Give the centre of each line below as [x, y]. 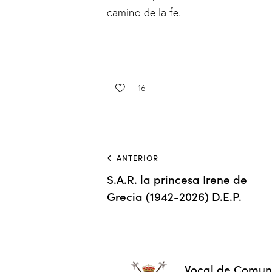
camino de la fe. [144, 13]
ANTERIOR [138, 158]
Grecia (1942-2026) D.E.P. [174, 196]
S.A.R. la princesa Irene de [177, 179]
